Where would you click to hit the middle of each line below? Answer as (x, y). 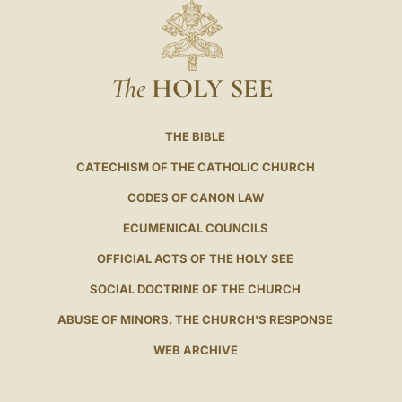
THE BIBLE (196, 136)
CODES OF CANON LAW (195, 197)
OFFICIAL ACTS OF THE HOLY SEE (196, 258)
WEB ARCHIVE (195, 350)
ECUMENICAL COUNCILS (195, 227)
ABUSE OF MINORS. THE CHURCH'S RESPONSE (196, 319)
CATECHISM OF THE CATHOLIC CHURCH (195, 166)
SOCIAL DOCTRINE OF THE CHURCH (196, 288)
